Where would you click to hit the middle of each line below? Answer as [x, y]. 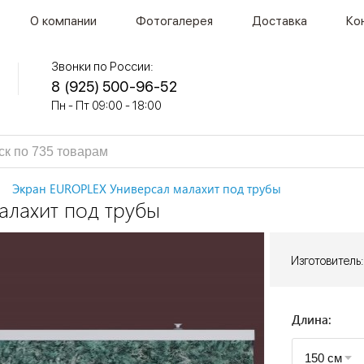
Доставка [279, 21]
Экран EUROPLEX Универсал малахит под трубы [147, 189]
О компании [63, 21]
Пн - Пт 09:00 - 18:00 [107, 106]
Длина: [312, 320]
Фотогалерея [174, 21]
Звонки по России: [103, 67]
